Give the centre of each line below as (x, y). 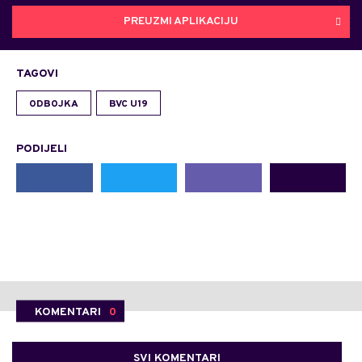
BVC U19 (128, 104)
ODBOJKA (54, 104)
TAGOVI (37, 74)
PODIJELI (42, 149)
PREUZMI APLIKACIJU (181, 22)
